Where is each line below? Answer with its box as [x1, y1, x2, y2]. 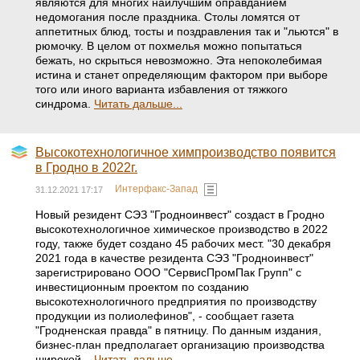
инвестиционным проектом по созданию [35, 280, 249, 293]
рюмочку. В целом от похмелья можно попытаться [35, 39, 302, 52]
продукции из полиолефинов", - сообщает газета [35, 309, 294, 322]
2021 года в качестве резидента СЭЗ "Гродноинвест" [35, 252, 313, 264]
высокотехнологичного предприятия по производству [35, 295, 317, 308]
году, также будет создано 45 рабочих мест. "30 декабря [35, 237, 331, 250]
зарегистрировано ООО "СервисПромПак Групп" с [35, 266, 301, 279]
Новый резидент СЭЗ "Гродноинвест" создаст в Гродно [35, 208, 325, 221]
